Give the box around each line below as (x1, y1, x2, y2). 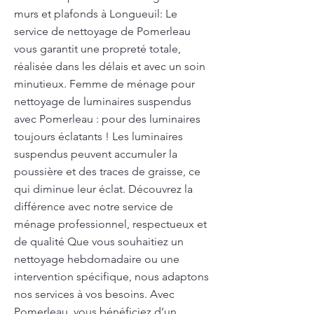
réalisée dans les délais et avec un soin (14, 60, 205, 73)
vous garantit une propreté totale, (14, 42, 181, 55)
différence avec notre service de (14, 200, 173, 213)
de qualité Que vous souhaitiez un (14, 235, 184, 248)
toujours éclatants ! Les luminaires (14, 130, 183, 143)
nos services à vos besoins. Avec (14, 287, 175, 301)
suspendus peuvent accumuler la (14, 147, 177, 161)
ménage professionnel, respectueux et (14, 217, 207, 231)
